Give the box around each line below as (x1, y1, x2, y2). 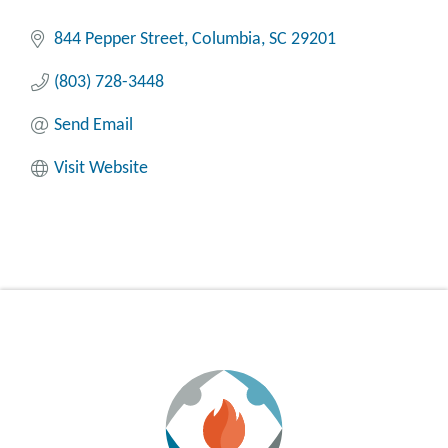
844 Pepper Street (53, 29, 184, 49)
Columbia (191, 29, 261, 49)
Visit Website (53, 158, 148, 178)
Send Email (53, 115, 133, 135)
